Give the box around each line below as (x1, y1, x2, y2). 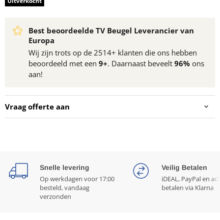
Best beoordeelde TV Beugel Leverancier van (28, 25, 194, 35)
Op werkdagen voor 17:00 (40, 174, 114, 183)
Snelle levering (40, 164, 89, 171)
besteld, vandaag (40, 183, 89, 192)
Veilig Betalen (162, 164, 207, 171)
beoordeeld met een (28, 58, 99, 68)
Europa (28, 35, 55, 45)
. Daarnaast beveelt (108, 58, 174, 68)
